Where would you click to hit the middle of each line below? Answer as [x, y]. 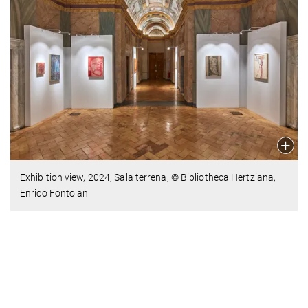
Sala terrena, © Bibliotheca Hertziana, [195, 178]
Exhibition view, [54, 178]
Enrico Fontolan [54, 194]
